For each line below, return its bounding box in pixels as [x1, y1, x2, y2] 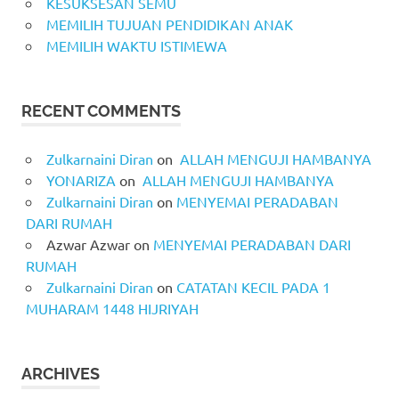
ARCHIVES [21, 364, 100, 384]
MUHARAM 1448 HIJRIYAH [25, 299, 199, 318]
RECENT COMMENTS [21, 102, 181, 121]
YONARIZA [45, 171, 116, 190]
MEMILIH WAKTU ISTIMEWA [45, 37, 227, 55]
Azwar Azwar [45, 235, 130, 254]
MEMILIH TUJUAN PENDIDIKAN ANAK [45, 15, 293, 34]
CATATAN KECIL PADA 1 [175, 278, 330, 297]
